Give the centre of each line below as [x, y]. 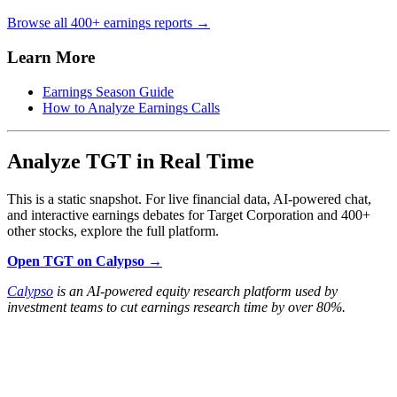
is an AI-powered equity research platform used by [195, 291]
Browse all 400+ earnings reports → [109, 23]
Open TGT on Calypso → [85, 261]
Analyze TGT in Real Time [131, 161]
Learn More [51, 58]
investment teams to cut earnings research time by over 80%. [176, 307]
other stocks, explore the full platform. [113, 230]
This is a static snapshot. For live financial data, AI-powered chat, [189, 198]
